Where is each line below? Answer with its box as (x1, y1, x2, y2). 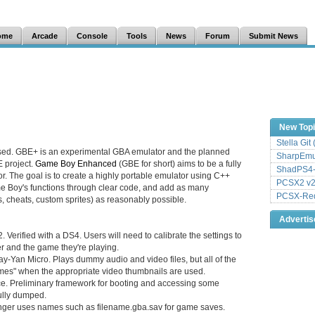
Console (77, 32, 108, 40)
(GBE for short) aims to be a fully (117, 159, 241, 168)
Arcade (32, 32, 58, 40)
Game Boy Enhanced (35, 159, 117, 168)
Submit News (249, 32, 298, 40)
